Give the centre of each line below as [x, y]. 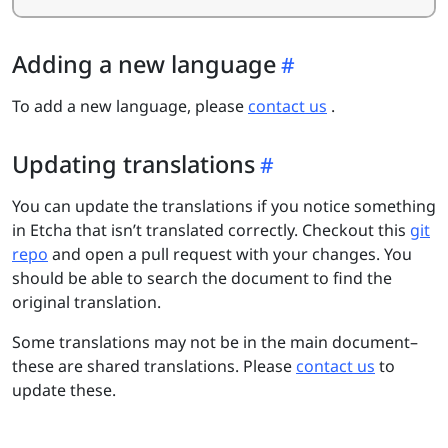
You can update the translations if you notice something [224, 205]
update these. [64, 389]
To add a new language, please [130, 105]
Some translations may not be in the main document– [215, 341]
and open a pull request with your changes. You [230, 253]
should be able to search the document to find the [202, 277]
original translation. [86, 301]
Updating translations [133, 163]
